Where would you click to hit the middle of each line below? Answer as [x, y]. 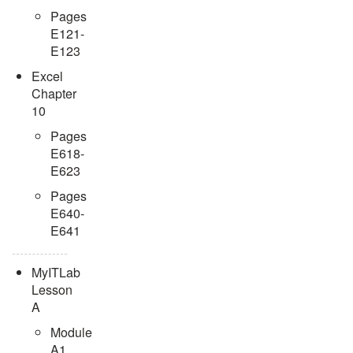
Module [71, 332]
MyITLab [56, 272]
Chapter [54, 93]
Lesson [52, 289]
